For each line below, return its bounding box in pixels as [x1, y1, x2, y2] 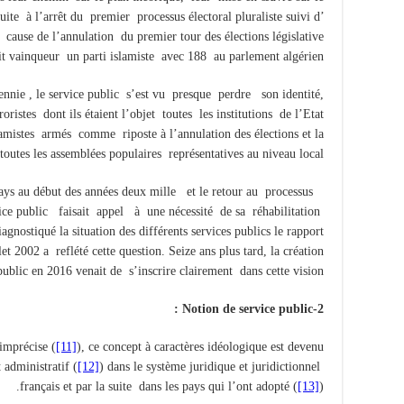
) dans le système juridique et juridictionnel [99, 359, 324, 373]
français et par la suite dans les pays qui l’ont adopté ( [20, 379, 298, 393]
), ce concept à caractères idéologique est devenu [77, 339, 324, 353]
